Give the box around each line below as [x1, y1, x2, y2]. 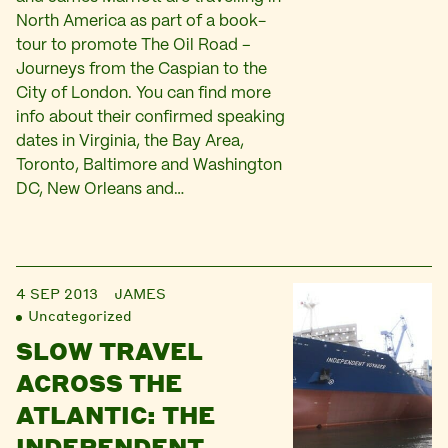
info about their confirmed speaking [16, 110, 285, 125]
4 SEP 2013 [16, 284, 98, 302]
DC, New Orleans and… [16, 182, 184, 197]
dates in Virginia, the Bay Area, [16, 134, 244, 149]
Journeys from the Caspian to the [16, 62, 267, 77]
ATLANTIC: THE [16, 399, 215, 430]
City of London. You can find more [16, 86, 271, 101]
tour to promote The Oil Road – [16, 38, 251, 53]
